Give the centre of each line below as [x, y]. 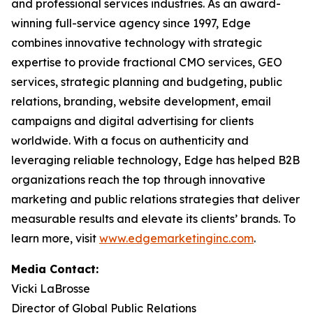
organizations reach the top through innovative [138, 180]
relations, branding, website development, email [141, 101]
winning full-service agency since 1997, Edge [131, 23]
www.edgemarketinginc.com [176, 238]
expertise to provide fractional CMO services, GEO [147, 62]
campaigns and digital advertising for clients [132, 121]
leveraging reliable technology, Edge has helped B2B [155, 160]
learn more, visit [55, 238]
